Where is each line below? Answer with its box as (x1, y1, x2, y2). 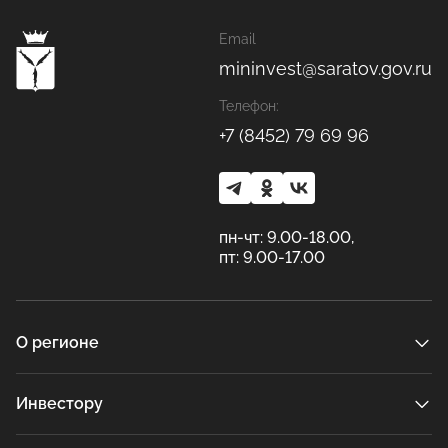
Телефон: (219, 98, 279, 114)
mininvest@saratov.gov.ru (219, 58, 432, 79)
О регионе (16, 333, 99, 352)
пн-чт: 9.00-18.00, (219, 228, 354, 247)
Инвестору (16, 394, 103, 413)
